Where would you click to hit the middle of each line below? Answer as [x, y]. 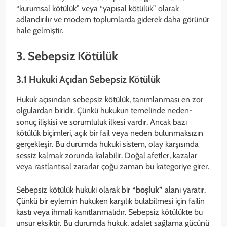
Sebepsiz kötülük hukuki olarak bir [74, 190]
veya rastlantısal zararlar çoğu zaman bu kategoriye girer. [113, 167]
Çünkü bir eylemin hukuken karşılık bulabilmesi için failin [110, 201]
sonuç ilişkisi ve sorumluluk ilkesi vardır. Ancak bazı [102, 122]
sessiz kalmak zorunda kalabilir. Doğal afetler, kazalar [107, 156]
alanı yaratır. [185, 190]
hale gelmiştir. [40, 30]
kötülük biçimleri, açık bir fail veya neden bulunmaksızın [110, 133]
